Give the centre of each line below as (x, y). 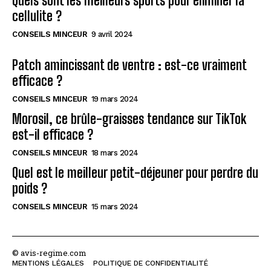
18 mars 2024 (115, 152)
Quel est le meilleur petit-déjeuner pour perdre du (135, 172)
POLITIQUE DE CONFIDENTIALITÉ (151, 263)
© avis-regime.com (49, 253)
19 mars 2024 (115, 99)
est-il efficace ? (53, 134)
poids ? (30, 188)
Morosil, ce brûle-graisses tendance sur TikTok (129, 119)
